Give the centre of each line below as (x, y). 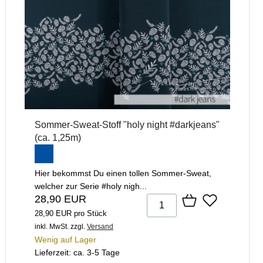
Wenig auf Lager (65, 239)
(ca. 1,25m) (58, 137)
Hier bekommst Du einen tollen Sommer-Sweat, (123, 173)
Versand (100, 226)
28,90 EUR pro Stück (71, 213)
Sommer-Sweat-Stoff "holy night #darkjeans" (127, 124)
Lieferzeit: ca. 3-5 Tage (77, 252)
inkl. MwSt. (52, 226)
